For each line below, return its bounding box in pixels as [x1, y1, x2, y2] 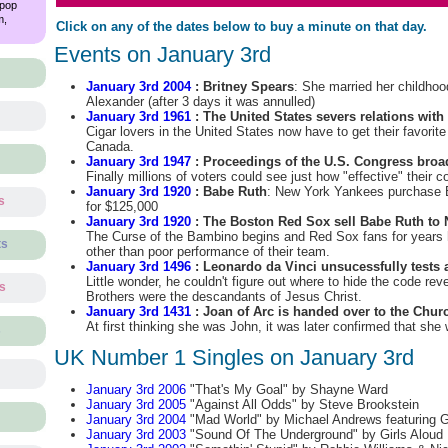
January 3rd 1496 [85, 259, 191, 274]
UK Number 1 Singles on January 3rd [53, 345, 414, 370]
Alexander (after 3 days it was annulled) [85, 94, 315, 109]
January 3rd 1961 [85, 109, 191, 124]
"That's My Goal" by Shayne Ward [185, 382, 388, 397]
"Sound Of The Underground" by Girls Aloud [185, 427, 443, 442]
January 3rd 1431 [85, 304, 191, 319]
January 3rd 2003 [85, 427, 186, 442]
